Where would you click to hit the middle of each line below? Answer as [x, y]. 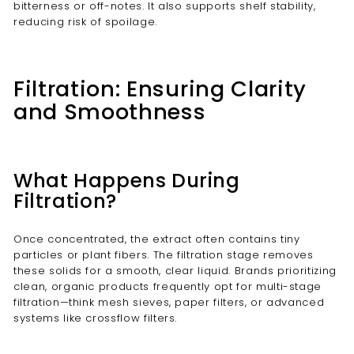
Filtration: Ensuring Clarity [160, 89]
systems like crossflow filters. [96, 318]
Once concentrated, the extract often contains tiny [157, 239]
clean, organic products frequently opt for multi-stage [168, 286]
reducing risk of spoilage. [85, 22]
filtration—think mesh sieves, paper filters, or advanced [169, 302]
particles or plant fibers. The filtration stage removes [164, 255]
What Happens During [127, 181]
